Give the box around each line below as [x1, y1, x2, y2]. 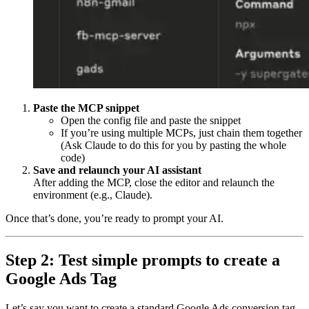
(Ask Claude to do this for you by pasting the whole [61, 139, 286, 151]
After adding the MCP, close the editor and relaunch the [33, 176, 275, 188]
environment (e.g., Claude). [33, 188, 152, 201]
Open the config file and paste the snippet [61, 114, 241, 126]
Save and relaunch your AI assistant [33, 163, 201, 176]
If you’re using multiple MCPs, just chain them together [61, 126, 302, 139]
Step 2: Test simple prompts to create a [6, 250, 280, 269]
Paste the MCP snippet [33, 101, 139, 114]
